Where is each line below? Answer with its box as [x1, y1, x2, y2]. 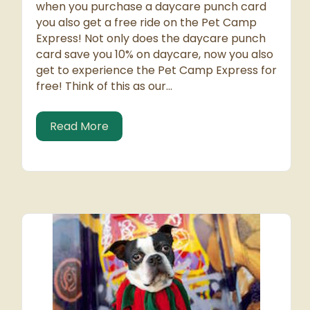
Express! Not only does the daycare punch [36, 30, 266, 47]
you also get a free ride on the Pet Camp [36, 15, 257, 31]
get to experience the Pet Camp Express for [36, 62, 277, 79]
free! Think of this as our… [36, 78, 172, 95]
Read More [50, 118, 109, 135]
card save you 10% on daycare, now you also [36, 46, 273, 63]
